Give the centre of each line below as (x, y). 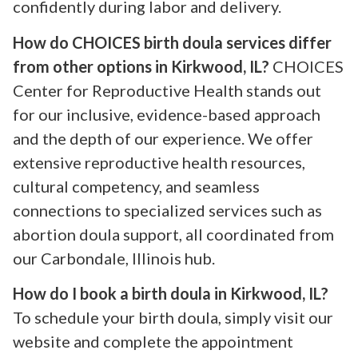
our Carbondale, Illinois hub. (114, 258)
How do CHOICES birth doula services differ (172, 42)
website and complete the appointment (153, 342)
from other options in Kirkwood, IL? (141, 66)
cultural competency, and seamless (136, 186)
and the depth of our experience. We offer (163, 138)
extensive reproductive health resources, (159, 162)
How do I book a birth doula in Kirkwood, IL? (171, 294)
